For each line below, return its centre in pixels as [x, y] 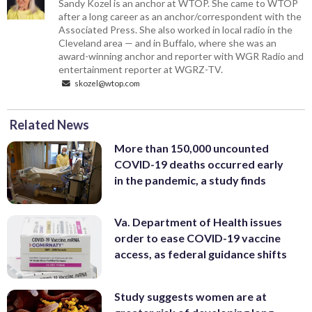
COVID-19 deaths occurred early [199, 164]
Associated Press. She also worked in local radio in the [176, 29]
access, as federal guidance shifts [201, 254]
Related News [49, 124]
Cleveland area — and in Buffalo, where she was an [168, 42]
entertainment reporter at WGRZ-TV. [141, 69]
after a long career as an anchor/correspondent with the [180, 16]
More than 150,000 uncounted [192, 148]
